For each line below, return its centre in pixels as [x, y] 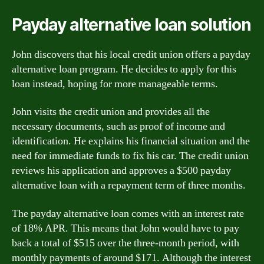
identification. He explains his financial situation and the [131, 141]
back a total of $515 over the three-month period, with [126, 243]
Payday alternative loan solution [131, 24]
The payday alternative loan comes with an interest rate [128, 213]
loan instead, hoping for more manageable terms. [115, 84]
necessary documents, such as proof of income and [118, 126]
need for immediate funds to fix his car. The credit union [130, 156]
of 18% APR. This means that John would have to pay [126, 228]
